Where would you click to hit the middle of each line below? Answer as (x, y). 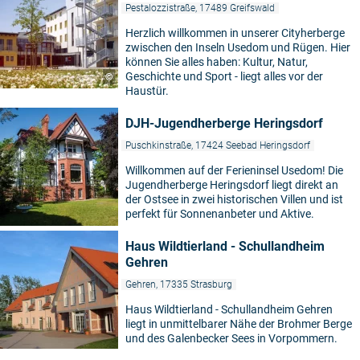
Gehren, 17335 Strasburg (179, 284)
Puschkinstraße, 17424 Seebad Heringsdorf (218, 145)
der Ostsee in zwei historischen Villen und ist (234, 199)
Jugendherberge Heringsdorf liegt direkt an (232, 185)
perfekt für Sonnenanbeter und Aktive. (220, 214)
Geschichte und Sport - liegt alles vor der (224, 76)
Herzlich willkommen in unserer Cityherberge (235, 33)
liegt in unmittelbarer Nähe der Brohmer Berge (239, 324)
